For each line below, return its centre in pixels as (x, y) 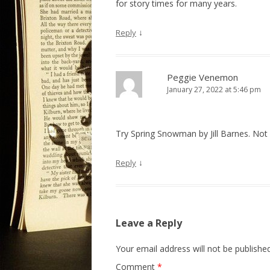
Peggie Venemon (202, 77)
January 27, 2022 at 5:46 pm (214, 89)
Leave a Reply (149, 223)
